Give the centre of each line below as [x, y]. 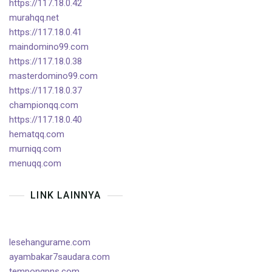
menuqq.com [35, 163]
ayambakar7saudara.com [59, 257]
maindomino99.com [49, 46]
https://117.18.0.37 [46, 90]
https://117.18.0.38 [46, 61]
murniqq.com [35, 148]
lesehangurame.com [50, 242]
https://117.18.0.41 [46, 32]
